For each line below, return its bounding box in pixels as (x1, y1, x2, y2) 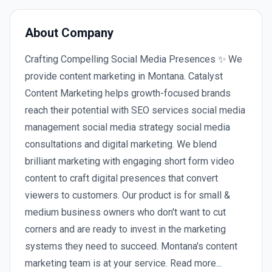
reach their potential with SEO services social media (25, 104, 245, 116)
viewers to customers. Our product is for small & (25, 189, 230, 201)
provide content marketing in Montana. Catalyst (25, 70, 223, 82)
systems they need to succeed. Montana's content (25, 240, 237, 252)
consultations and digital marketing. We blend (25, 138, 217, 150)
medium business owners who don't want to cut (25, 206, 226, 218)
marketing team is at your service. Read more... (25, 257, 222, 269)
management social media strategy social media (25, 121, 230, 133)
